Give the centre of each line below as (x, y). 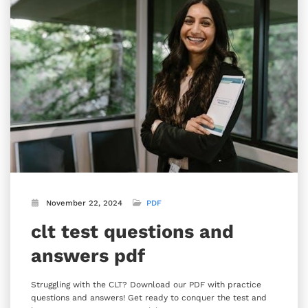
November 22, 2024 (84, 203)
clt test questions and (132, 231)
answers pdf (88, 255)
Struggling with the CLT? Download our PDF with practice (146, 284)
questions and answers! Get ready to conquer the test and (149, 297)
